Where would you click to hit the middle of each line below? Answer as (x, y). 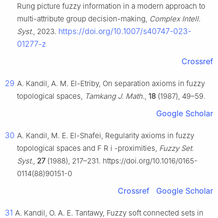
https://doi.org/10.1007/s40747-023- (125, 31)
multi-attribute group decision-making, (83, 19)
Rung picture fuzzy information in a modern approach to (111, 6)
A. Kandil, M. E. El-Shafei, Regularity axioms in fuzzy (106, 136)
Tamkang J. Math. (115, 96)
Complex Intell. (175, 19)
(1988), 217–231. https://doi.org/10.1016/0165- (121, 161)
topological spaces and (57, 148)
